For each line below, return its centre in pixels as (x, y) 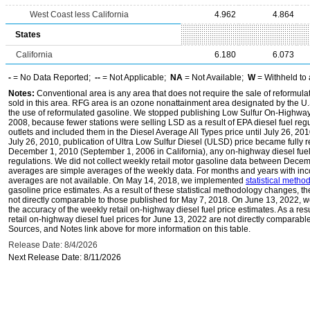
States (28, 35)
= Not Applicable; (135, 77)
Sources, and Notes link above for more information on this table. (129, 229)
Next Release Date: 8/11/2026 (65, 257)
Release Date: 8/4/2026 (53, 245)
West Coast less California (79, 15)
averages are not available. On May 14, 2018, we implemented (127, 181)
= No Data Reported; (53, 77)
